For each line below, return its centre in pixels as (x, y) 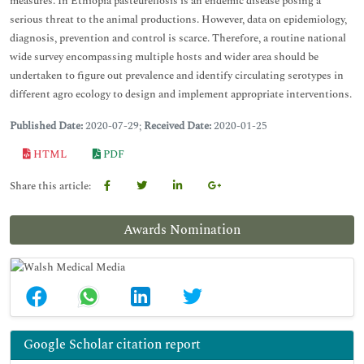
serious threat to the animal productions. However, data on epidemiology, (178, 19)
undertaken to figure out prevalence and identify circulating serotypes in (177, 76)
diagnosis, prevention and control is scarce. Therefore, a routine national (178, 38)
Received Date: (179, 126)
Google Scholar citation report (112, 344)
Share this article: (50, 186)
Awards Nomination (182, 230)
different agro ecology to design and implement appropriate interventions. (181, 94)
